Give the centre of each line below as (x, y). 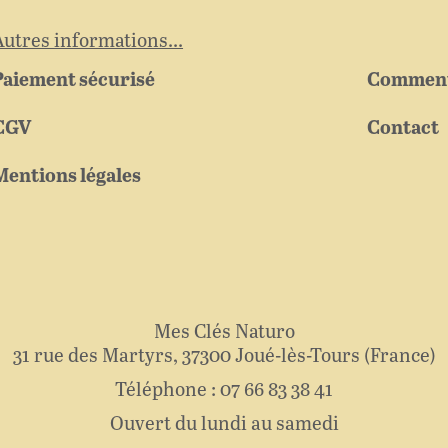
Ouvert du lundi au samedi (224, 424)
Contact (403, 128)
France (399, 356)
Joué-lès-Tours (297, 356)
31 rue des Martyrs (92, 356)
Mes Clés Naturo (224, 332)
